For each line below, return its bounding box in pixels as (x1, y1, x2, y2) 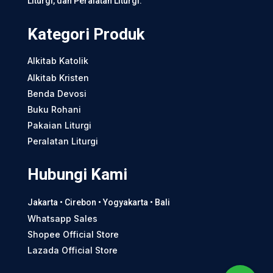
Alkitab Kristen (27, 72, 89, 83)
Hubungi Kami (27, 165, 127, 183)
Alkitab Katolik (27, 55, 88, 66)
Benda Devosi (27, 88, 87, 99)
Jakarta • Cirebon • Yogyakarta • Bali (27, 197, 170, 207)
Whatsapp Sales (27, 213, 97, 224)
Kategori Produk (27, 24, 144, 43)
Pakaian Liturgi (27, 119, 91, 130)
